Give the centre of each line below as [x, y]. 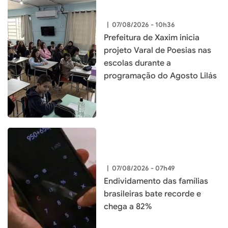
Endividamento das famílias [156, 181]
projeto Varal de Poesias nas [158, 50]
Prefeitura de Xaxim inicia [152, 37]
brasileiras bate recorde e [152, 194]
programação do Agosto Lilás [160, 76]
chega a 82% [128, 207]
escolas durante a [137, 63]
